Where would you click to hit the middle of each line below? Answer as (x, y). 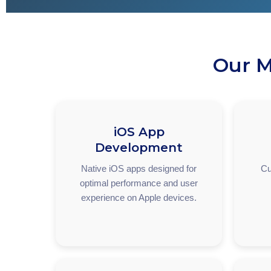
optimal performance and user (139, 183)
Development (139, 148)
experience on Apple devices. (139, 198)
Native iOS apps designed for (139, 168)
